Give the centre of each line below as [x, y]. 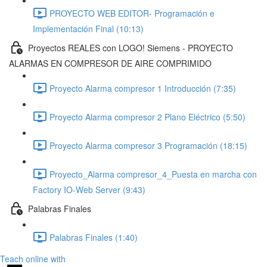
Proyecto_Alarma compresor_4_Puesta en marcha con [153, 174]
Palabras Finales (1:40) [94, 237]
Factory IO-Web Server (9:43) [89, 190]
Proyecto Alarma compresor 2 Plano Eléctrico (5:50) [148, 117]
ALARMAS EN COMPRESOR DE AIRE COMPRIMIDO [110, 63]
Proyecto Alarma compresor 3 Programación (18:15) [148, 145]
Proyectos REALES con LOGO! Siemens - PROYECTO [131, 47]
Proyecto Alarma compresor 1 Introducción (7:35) [143, 88]
